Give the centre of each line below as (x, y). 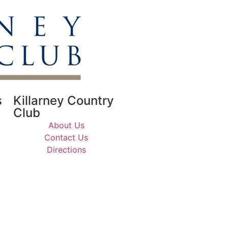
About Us (66, 125)
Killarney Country (64, 100)
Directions (66, 149)
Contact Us (66, 137)
